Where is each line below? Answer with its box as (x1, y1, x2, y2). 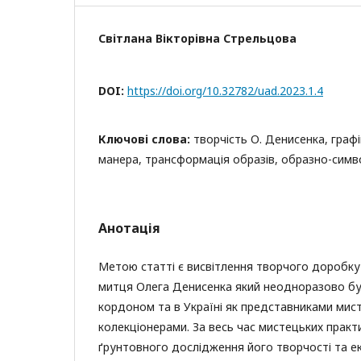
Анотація (98, 219, 160, 237)
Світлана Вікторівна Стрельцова (98, 31, 297, 46)
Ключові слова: (98, 131, 193, 147)
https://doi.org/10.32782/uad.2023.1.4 (127, 83, 323, 98)
